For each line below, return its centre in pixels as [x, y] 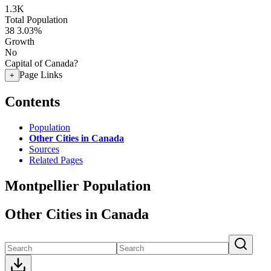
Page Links [41, 75]
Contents [32, 101]
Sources [44, 149]
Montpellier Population [78, 185]
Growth [20, 41]
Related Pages [56, 160]
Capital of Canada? [41, 63]
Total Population [36, 20]
